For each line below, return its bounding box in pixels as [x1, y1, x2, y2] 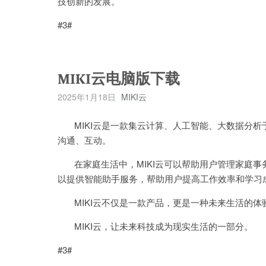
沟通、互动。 [58, 134, 111, 146]
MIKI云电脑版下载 [58, 70, 180, 87]
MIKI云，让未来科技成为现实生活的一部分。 [58, 220, 253, 232]
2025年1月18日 [58, 91, 116, 103]
